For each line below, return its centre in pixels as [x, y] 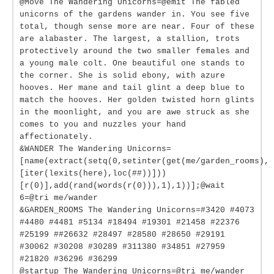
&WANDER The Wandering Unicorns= [95, 149]
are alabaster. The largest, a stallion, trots [130, 39]
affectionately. [56, 137]
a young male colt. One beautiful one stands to [132, 63]
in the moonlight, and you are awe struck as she [135, 112]
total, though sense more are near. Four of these [137, 27]
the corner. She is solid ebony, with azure [122, 76]
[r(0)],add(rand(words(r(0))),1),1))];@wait [122, 186]
